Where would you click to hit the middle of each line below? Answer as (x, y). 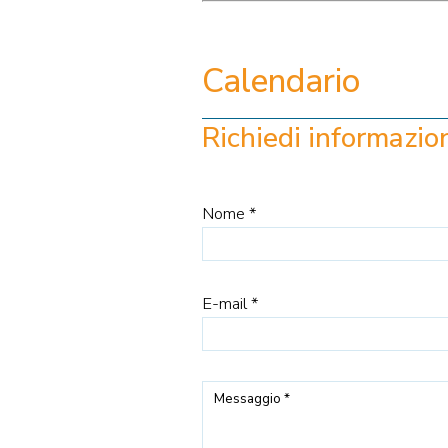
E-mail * (229, 304)
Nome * (228, 214)
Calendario (280, 81)
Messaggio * (251, 398)
